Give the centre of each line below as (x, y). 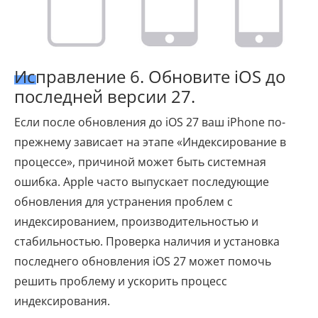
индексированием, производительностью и (136, 222)
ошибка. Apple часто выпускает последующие (142, 182)
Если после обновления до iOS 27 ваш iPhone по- (150, 122)
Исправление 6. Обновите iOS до (150, 77)
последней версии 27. (105, 97)
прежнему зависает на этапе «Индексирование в (150, 142)
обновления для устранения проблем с (124, 202)
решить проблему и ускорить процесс (121, 281)
